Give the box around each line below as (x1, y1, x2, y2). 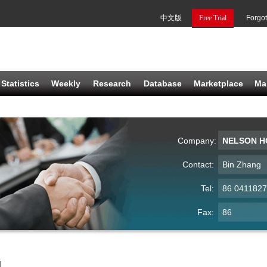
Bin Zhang (222, 160, 261, 169)
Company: (178, 136, 219, 145)
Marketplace (194, 79, 243, 88)
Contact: (182, 160, 216, 169)
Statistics (1, 79, 39, 88)
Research (93, 79, 131, 88)
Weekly (51, 79, 80, 88)
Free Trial (199, 14, 226, 22)
